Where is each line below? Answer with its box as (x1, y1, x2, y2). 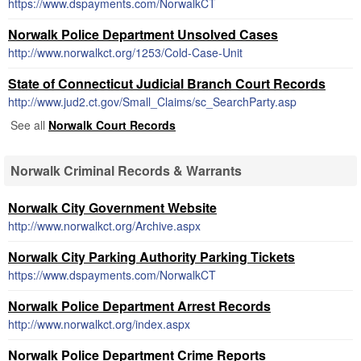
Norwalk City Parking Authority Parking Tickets (8, 247, 295, 266)
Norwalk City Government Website (8, 198, 217, 217)
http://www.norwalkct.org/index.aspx (8, 316, 190, 332)
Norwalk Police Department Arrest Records (8, 297, 271, 315)
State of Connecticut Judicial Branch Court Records (8, 74, 326, 93)
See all (10, 117, 48, 133)
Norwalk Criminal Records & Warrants (10, 161, 242, 180)
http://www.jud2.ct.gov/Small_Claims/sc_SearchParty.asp (8, 93, 297, 110)
